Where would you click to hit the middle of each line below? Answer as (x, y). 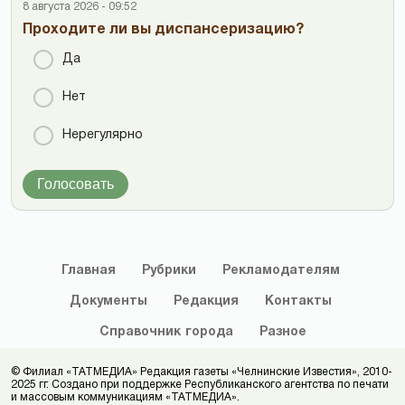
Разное (283, 332)
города (209, 332)
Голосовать (75, 184)
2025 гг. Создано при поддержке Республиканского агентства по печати (200, 384)
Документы (108, 301)
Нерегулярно (103, 135)
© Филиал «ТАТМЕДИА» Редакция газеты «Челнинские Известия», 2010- (202, 372)
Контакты (298, 301)
